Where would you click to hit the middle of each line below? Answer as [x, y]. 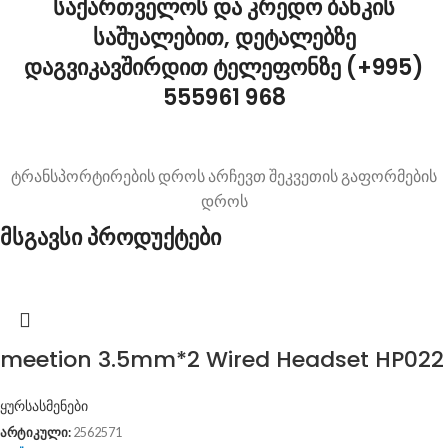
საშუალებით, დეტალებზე [224, 37]
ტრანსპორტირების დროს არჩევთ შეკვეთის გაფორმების [224, 175]
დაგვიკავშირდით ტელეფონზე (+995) [224, 67]
